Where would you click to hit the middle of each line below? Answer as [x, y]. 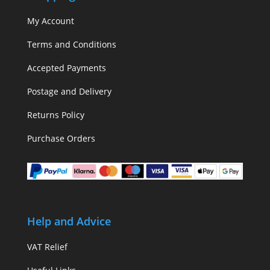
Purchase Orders [61, 139]
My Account [50, 21]
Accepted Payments [66, 68]
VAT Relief [47, 246]
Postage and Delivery [69, 92]
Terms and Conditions [71, 45]
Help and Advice [69, 221]
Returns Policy [55, 115]
